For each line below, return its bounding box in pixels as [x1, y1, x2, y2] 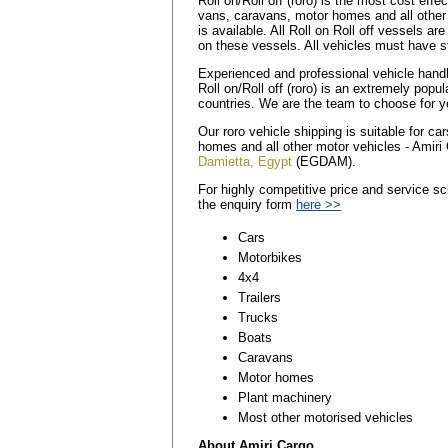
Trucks [238, 309, 278, 325]
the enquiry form [198, 196, 296, 212]
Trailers [238, 289, 281, 305]
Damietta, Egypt [198, 153, 292, 169]
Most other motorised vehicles [238, 409, 413, 425]
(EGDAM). [292, 153, 356, 169]
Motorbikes [238, 249, 302, 265]
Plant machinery [238, 389, 332, 405]
